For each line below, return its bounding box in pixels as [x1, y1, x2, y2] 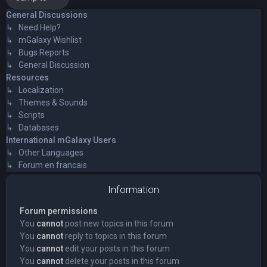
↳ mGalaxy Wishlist [6, 35, 82, 45]
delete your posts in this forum [63, 256, 179, 266]
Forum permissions [20, 206, 98, 216]
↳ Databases [6, 122, 59, 132]
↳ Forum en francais [6, 160, 87, 170]
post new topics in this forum [63, 218, 173, 228]
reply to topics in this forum [63, 231, 167, 241]
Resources [6, 72, 49, 82]
